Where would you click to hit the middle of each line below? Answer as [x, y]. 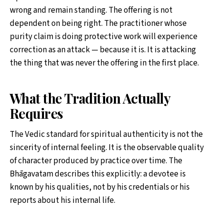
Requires [36, 114]
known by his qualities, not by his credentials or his [100, 187]
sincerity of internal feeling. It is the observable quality [107, 147]
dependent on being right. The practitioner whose [98, 23]
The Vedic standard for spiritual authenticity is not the [106, 134]
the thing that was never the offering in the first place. [104, 63]
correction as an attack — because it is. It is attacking [103, 50]
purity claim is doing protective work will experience [104, 36]
